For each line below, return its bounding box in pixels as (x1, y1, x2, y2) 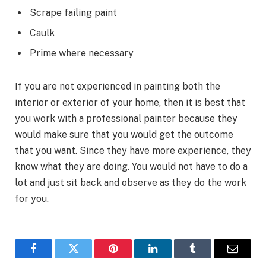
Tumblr (192, 252, 223, 263)
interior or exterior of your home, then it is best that (15, 97, 245, 109)
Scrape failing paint (30, 7, 119, 19)
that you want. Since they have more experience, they (15, 145, 251, 157)
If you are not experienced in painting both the (15, 81, 220, 93)
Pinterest (112, 252, 150, 263)
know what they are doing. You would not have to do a (15, 161, 248, 173)
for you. (15, 193, 49, 205)
